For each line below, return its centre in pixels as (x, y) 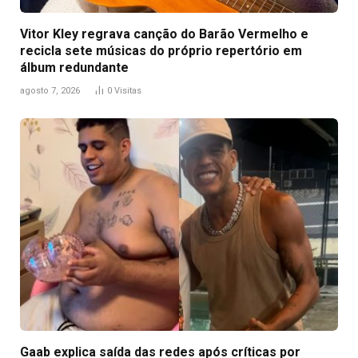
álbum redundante (74, 68)
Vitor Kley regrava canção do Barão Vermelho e (164, 34)
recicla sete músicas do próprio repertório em (161, 51)
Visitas (128, 91)
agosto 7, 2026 (50, 91)
